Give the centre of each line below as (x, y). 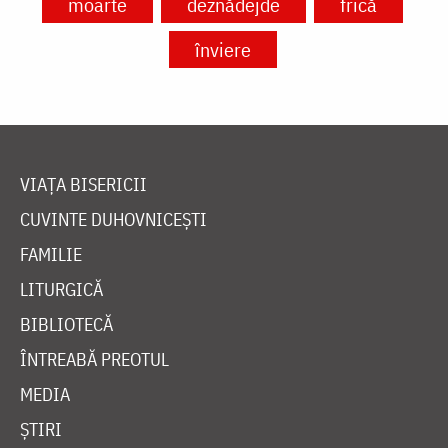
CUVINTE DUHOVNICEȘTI (113, 220)
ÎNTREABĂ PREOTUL (94, 360)
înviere (222, 50)
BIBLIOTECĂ (66, 325)
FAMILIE (51, 255)
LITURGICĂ (61, 290)
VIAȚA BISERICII (83, 185)
